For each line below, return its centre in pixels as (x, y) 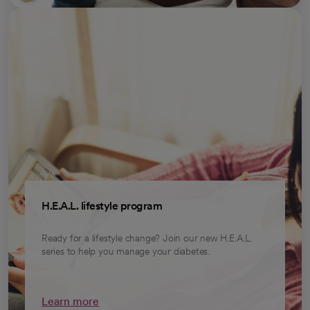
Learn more (70, 302)
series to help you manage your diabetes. (126, 252)
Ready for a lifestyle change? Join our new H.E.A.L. (147, 238)
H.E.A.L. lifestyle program (102, 206)
